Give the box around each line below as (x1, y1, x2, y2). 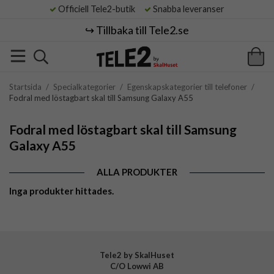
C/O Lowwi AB (109, 261, 164, 271)
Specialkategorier (53, 82, 116, 92)
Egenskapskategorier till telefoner (127, 82, 247, 92)
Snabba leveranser (151, 4, 224, 14)
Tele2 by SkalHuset (99, 250, 174, 260)
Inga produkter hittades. (9, 185, 114, 196)
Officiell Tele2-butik (56, 4, 143, 14)
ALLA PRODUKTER (97, 166, 177, 177)
